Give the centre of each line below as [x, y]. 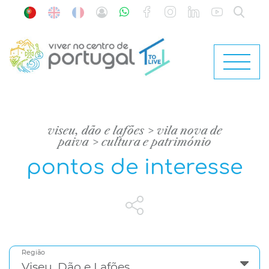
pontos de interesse [134, 168]
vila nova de [189, 131]
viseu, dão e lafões [95, 131]
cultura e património [156, 142]
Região [33, 252]
